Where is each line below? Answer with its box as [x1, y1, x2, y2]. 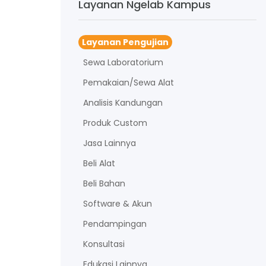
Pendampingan [78, 217, 151, 230]
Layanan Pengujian [78, 36, 172, 48]
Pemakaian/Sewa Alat [78, 76, 179, 88]
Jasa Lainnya [78, 137, 141, 149]
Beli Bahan [78, 177, 130, 189]
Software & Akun [78, 197, 157, 210]
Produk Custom [78, 116, 152, 129]
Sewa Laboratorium [78, 56, 168, 68]
